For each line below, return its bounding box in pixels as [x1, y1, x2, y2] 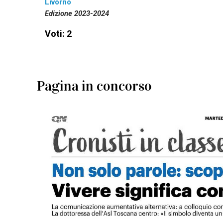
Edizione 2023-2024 [45, 9, 109, 18]
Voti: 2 [45, 28, 72, 39]
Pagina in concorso [37, 78, 152, 95]
